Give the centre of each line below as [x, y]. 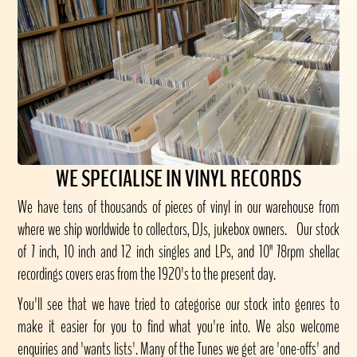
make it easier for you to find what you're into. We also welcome [178, 326]
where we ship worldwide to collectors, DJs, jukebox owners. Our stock [178, 229]
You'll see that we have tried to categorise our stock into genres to [178, 304]
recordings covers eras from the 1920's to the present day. [149, 274]
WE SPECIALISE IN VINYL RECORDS [178, 178]
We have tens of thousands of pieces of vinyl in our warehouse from [178, 207]
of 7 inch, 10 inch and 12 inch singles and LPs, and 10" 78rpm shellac [178, 251]
